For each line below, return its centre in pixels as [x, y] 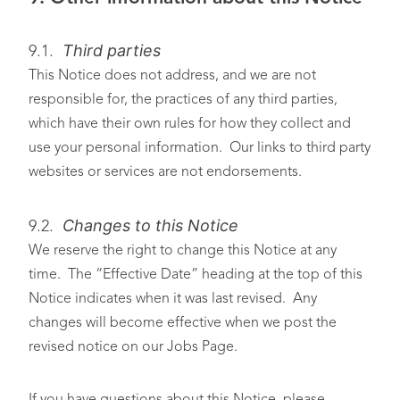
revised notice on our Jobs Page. [133, 347]
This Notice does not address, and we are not [172, 76]
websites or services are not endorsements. [167, 172]
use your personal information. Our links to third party [200, 148]
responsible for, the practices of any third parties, [183, 100]
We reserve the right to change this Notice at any [183, 251]
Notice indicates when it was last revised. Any [173, 299]
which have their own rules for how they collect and [190, 124]
